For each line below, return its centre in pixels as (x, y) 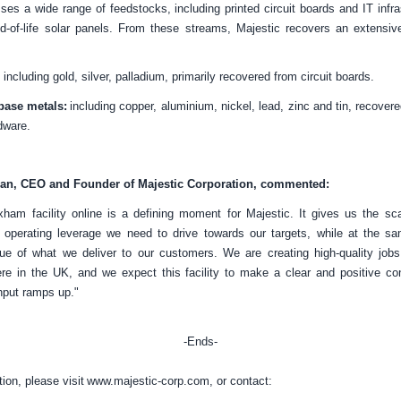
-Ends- (200, 341)
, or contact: (240, 380)
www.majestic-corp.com (148, 380)
